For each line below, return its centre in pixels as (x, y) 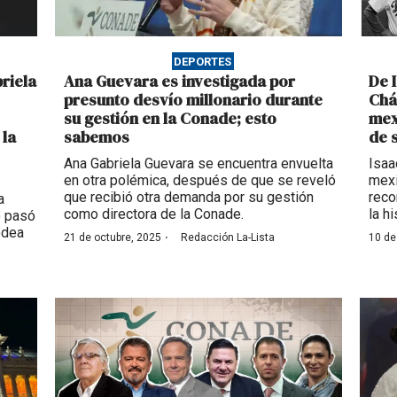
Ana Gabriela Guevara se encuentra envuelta (198, 164)
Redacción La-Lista (227, 238)
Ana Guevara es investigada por (179, 82)
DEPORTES (203, 61)
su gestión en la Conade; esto (170, 119)
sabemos (96, 137)
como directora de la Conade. (153, 214)
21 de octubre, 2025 (112, 238)
